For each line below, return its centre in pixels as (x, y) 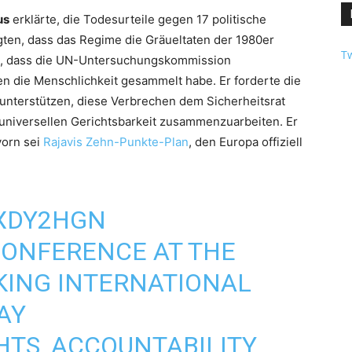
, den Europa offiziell (246, 142)
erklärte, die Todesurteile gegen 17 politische (138, 20)
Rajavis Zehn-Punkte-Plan (116, 142)
